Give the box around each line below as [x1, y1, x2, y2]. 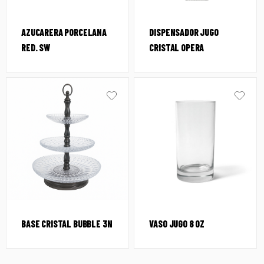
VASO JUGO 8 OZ [149, 217, 205, 229]
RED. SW [21, 41, 50, 53]
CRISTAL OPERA [149, 41, 204, 53]
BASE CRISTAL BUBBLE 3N [21, 217, 113, 229]
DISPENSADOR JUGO [149, 26, 219, 38]
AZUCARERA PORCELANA [21, 26, 107, 38]
